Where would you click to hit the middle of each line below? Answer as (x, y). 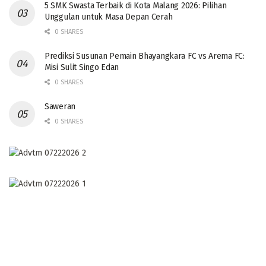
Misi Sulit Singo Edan (82, 68)
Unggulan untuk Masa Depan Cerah (109, 17)
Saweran (60, 107)
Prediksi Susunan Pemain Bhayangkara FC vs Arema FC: (145, 56)
